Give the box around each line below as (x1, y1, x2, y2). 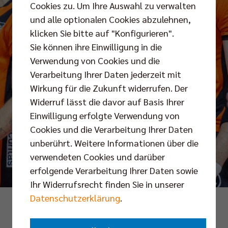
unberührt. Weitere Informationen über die (30, 136, 198, 149)
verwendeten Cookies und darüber (30, 150, 165, 162)
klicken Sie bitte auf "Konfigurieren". (30, 26, 174, 39)
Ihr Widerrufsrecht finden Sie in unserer (30, 178, 184, 190)
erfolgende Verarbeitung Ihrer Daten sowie (30, 164, 198, 176)
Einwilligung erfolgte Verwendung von (30, 109, 180, 121)
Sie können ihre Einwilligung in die (30, 40, 162, 52)
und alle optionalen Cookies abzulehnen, (30, 13, 191, 25)
